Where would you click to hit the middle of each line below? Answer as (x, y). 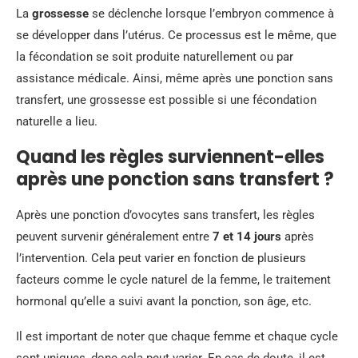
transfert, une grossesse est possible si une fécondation (166, 100)
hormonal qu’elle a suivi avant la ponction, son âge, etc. (164, 301)
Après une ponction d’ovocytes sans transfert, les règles (165, 215)
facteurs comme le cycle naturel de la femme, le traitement (173, 280)
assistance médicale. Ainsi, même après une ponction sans (175, 78)
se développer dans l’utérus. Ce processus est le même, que (176, 35)
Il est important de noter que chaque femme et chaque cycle (177, 336)
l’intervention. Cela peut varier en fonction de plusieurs (161, 258)
